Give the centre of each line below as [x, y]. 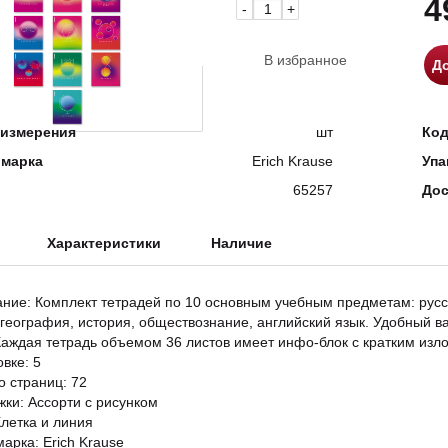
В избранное [305, 60]
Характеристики [104, 243]
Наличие [241, 243]
